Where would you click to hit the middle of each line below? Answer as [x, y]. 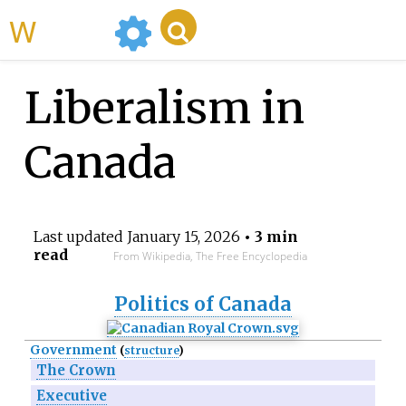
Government [73, 350]
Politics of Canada [203, 305]
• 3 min [269, 237]
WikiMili [72, 30]
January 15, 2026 [183, 237]
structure [151, 351]
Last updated [80, 237]
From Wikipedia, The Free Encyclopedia [210, 256]
